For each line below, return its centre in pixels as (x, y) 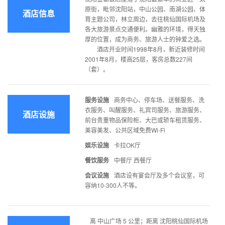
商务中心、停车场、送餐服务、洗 (159, 100)
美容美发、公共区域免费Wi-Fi (125, 130)
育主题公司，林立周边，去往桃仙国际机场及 (145, 19)
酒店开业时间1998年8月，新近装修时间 (145, 49)
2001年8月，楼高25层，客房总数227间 (139, 59)
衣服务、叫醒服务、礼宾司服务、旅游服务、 (145, 110)
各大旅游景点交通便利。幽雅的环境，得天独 (145, 29)
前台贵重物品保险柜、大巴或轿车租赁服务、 (145, 120)
